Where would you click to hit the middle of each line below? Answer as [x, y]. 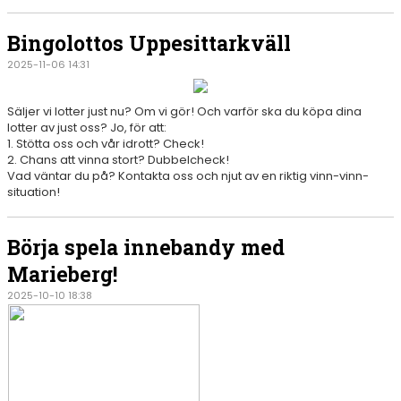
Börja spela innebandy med [146, 247]
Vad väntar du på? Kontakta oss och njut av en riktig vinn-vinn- [188, 176]
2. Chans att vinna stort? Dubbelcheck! [118, 160]
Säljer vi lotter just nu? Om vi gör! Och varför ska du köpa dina [184, 111]
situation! [34, 192]
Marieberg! [62, 274]
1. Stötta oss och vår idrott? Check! [106, 144]
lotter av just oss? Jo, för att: [87, 128]
